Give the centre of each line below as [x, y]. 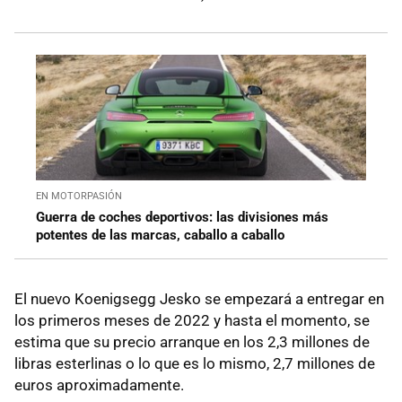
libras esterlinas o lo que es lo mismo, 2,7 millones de [195, 363]
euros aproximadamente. [99, 385]
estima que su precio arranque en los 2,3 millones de [192, 341]
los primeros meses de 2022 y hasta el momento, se [192, 320]
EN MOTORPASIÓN [79, 196]
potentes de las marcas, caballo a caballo [160, 235]
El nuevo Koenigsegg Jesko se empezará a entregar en [199, 298]
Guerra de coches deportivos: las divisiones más [182, 217]
